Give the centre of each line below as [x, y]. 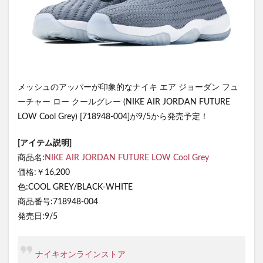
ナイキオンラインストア [80, 254]
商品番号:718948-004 [58, 202]
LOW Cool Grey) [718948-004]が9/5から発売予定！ [113, 117]
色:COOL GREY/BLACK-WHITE [75, 187]
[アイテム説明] [45, 143]
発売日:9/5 [38, 216]
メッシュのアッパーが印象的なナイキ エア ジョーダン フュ [128, 87]
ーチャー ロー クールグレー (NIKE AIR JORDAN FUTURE [124, 102]
